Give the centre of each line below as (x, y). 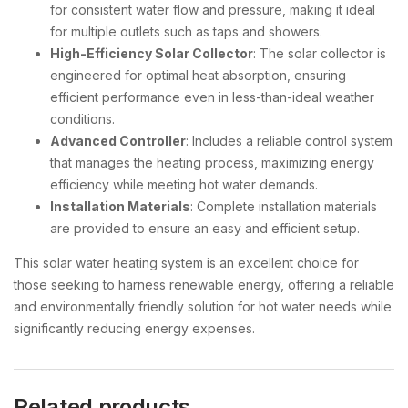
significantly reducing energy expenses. (134, 328)
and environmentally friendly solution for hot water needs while (203, 306)
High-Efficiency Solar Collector (152, 53)
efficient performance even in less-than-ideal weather (212, 97)
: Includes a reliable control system (289, 141)
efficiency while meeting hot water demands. (184, 184)
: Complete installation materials (284, 206)
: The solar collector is (320, 53)
